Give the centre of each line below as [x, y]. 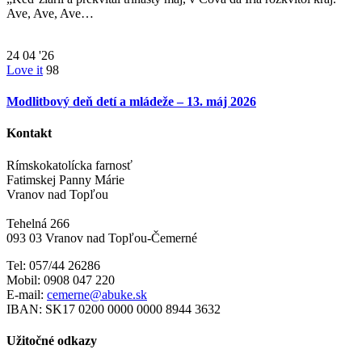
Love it [25, 69]
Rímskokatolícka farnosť [69, 165]
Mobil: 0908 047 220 [61, 280]
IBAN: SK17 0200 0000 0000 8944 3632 [114, 309]
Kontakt [29, 133]
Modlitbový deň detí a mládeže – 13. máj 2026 [131, 102]
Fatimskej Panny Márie [65, 179]
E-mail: [27, 294]
